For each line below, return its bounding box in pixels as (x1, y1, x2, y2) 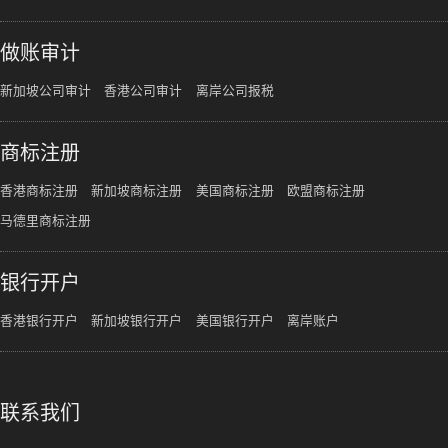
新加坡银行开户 (91, 314, 183, 328)
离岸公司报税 (195, 84, 274, 98)
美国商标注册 (195, 184, 274, 198)
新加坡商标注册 (91, 184, 183, 198)
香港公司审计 (104, 84, 183, 98)
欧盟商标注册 (287, 184, 366, 198)
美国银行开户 (195, 314, 274, 328)
